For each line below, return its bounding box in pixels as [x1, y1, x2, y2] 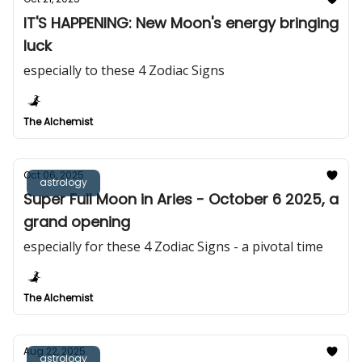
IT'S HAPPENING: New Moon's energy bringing [23, 13, 339, 33]
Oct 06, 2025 [23, 168, 84, 182]
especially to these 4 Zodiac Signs [23, 61, 225, 79]
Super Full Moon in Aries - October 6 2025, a [23, 189, 339, 209]
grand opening [23, 212, 130, 232]
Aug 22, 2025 [23, 344, 86, 358]
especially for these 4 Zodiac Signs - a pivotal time [23, 238, 323, 255]
